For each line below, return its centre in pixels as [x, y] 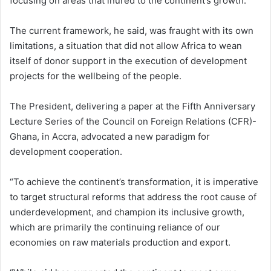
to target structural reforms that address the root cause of [133, 197]
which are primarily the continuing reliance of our [115, 227]
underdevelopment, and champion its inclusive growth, [127, 212]
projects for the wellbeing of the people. [97, 76]
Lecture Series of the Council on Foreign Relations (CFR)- [133, 122]
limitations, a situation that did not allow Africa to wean [126, 46]
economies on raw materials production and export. [121, 243]
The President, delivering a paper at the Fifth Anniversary [132, 106]
